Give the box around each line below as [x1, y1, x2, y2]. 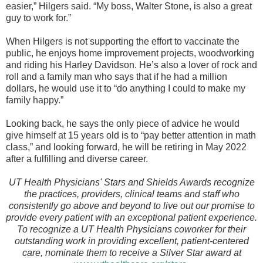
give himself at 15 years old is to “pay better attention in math [6, 130, 256, 140]
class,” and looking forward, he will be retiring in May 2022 [6, 142, 247, 152]
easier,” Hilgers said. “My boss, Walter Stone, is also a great [6, 1, 252, 11]
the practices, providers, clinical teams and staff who [23, 189, 240, 199]
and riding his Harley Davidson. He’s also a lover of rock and [6, 60, 257, 70]
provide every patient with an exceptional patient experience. [6, 213, 257, 222]
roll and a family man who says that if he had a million [6, 72, 227, 82]
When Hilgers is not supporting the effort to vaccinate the [6, 36, 240, 46]
